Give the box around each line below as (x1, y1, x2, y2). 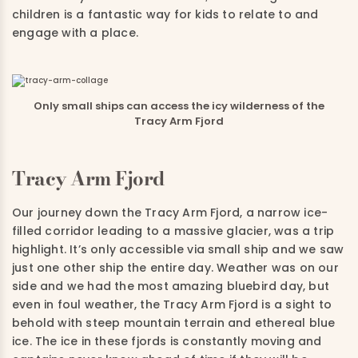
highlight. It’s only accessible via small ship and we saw (12, 241, 344, 258)
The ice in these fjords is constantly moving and (35, 333, 322, 350)
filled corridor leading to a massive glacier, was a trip (12, 223, 335, 240)
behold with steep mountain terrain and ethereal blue (12, 315, 336, 332)
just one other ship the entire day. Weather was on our (12, 260, 339, 276)
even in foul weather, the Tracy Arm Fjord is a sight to (12, 296, 332, 313)
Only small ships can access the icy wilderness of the (34, 98, 324, 114)
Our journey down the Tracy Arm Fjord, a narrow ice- (12, 205, 328, 221)
